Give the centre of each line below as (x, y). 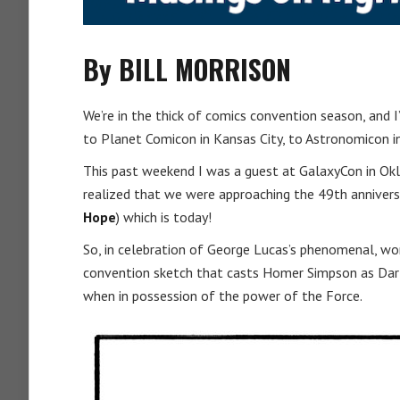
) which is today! (164, 217)
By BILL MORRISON (187, 69)
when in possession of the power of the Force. (223, 296)
